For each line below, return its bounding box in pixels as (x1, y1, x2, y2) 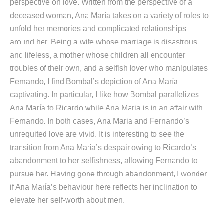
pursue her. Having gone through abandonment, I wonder (10, 170, 207, 178)
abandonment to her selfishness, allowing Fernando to (10, 156, 197, 165)
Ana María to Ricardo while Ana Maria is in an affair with (10, 104, 203, 112)
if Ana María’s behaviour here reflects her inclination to (10, 183, 197, 191)
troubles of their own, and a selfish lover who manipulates (10, 64, 208, 72)
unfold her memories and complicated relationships (10, 24, 186, 33)
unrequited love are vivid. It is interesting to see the (10, 130, 184, 138)
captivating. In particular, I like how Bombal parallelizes (10, 90, 199, 99)
